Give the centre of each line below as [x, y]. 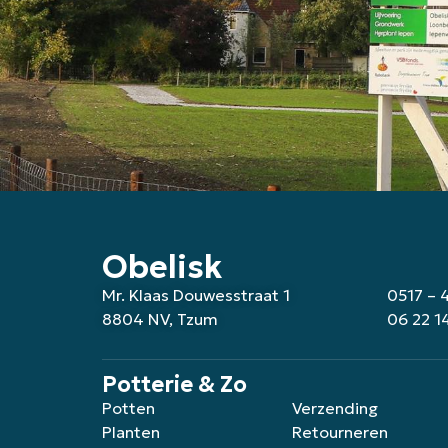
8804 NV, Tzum [160, 319]
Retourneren [340, 432]
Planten [131, 432]
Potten [128, 408]
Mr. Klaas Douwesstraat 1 [196, 295]
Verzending [335, 408]
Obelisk [162, 267]
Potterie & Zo [174, 385]
